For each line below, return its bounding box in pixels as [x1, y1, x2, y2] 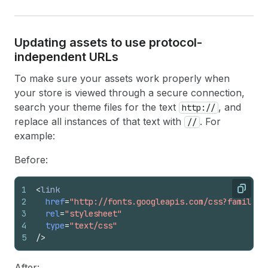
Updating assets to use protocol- [14, 35, 202, 50]
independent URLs [14, 49, 118, 64]
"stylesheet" [65, 208, 122, 219]
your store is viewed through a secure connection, [14, 86, 245, 99]
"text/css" [69, 220, 117, 231]
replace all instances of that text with [14, 115, 184, 127]
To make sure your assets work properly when [14, 72, 230, 84]
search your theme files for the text [14, 100, 179, 113]
